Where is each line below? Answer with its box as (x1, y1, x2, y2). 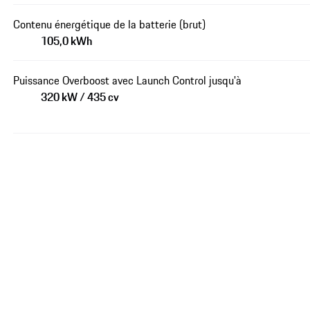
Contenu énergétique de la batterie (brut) (13, 15, 206, 33)
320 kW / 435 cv (41, 88, 120, 105)
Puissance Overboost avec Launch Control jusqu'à (13, 71, 242, 89)
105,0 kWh (41, 32, 93, 49)
